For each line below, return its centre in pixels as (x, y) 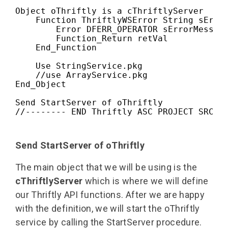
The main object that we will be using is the (106, 167)
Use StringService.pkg (79, 66)
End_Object (41, 84)
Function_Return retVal (92, 38)
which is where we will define (146, 181)
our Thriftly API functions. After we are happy (110, 194)
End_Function (56, 47)
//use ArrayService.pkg (81, 75)
